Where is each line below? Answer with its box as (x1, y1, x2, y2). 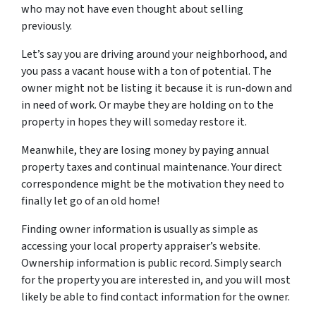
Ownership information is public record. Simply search (21, 255, 281, 271)
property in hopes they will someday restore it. (21, 114, 247, 130)
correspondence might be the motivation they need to (21, 176, 284, 192)
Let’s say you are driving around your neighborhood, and (21, 47, 287, 62)
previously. (21, 18, 72, 34)
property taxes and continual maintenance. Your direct (21, 159, 282, 175)
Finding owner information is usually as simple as (21, 221, 258, 237)
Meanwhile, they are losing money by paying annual (21, 142, 269, 158)
